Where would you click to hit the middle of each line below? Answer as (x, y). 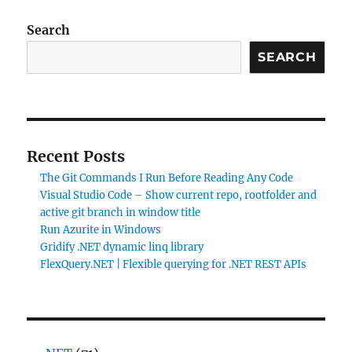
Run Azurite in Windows (100, 229)
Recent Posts (76, 156)
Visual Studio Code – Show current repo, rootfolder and (178, 195)
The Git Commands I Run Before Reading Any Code (166, 178)
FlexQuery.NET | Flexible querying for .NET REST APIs (173, 264)
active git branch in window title (120, 212)
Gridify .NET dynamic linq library (121, 247)
